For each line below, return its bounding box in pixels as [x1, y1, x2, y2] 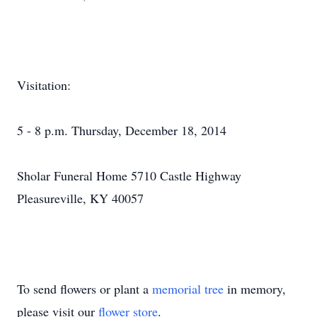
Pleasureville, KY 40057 [17, 190, 144, 207]
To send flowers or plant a [17, 280, 152, 297]
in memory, [224, 280, 286, 297]
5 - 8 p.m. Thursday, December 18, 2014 [17, 122, 226, 139]
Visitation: [17, 76, 71, 93]
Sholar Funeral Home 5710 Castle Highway [17, 167, 241, 184]
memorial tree [152, 280, 224, 297]
